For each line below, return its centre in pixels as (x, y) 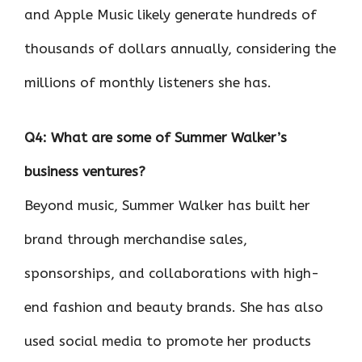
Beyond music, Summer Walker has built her (167, 205)
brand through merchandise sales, (136, 239)
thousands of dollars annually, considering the (180, 48)
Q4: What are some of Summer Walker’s (156, 137)
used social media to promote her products (168, 341)
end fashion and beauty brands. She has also (174, 307)
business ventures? (85, 171)
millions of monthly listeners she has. (148, 82)
